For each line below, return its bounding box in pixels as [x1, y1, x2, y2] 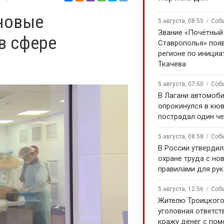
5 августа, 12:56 [158, 185, 203, 192]
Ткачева [158, 59, 186, 68]
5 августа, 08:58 [158, 133, 203, 140]
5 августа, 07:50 [158, 80, 203, 87]
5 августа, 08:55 [158, 17, 203, 24]
